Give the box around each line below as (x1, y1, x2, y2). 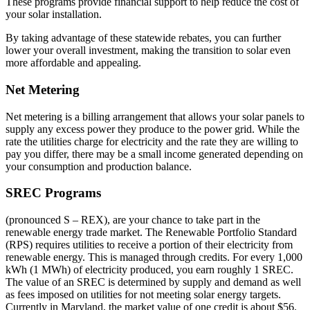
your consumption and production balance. (6, 160, 192, 172)
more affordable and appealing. (6, 57, 141, 69)
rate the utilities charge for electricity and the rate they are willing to (6, 135, 298, 147)
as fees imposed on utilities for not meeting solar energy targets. (6, 289, 281, 301)
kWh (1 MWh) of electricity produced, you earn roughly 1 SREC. (6, 264, 293, 276)
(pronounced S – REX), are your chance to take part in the (6, 214, 260, 226)
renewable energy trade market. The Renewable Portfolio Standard (6, 226, 297, 239)
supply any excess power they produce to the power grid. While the (6, 122, 300, 135)
